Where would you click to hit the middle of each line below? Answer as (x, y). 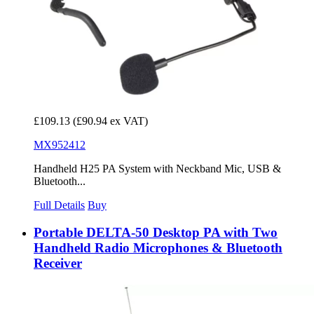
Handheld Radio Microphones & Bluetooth (158, 247)
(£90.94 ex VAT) (110, 121)
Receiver (58, 263)
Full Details (59, 205)
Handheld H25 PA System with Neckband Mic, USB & (157, 169)
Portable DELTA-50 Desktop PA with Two (156, 232)
